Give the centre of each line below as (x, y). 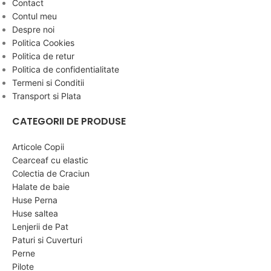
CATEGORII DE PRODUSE (69, 121)
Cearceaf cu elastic (50, 160)
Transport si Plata (47, 96)
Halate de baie (41, 187)
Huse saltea (35, 213)
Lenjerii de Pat (40, 227)
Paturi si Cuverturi (47, 240)
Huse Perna (35, 200)
